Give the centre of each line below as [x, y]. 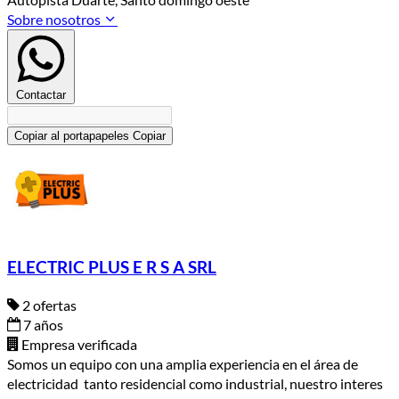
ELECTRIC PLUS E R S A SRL [112, 268]
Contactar [41, 95]
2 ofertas [48, 305]
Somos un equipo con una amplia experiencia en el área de [183, 363]
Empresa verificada [78, 344]
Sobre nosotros [55, 20]
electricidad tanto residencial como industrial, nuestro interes [195, 383]
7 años [42, 324]
